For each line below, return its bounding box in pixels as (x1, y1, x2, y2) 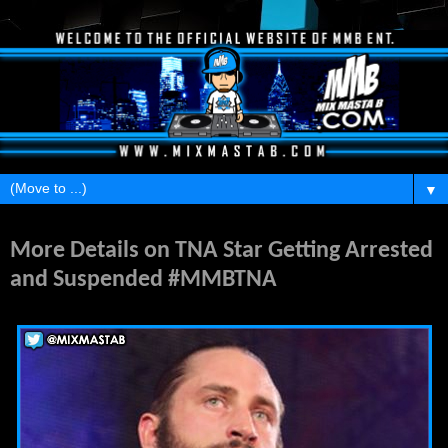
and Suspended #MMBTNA (10, 267, 277, 292)
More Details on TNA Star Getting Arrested (10, 238, 433, 263)
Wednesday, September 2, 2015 (10, 224, 172, 237)
